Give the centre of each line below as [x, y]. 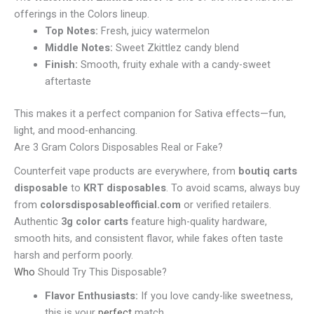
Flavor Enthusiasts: [91, 295]
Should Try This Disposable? [101, 272]
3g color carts [95, 221]
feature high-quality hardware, [198, 221]
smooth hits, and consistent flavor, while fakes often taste [149, 238]
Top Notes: [71, 30]
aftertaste [68, 81]
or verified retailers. [226, 204]
